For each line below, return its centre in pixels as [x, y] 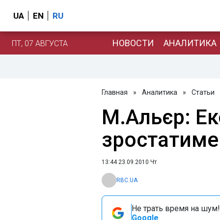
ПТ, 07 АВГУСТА [40, 43]
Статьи [203, 92]
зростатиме [160, 140]
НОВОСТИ [133, 43]
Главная [115, 92]
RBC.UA [127, 180]
